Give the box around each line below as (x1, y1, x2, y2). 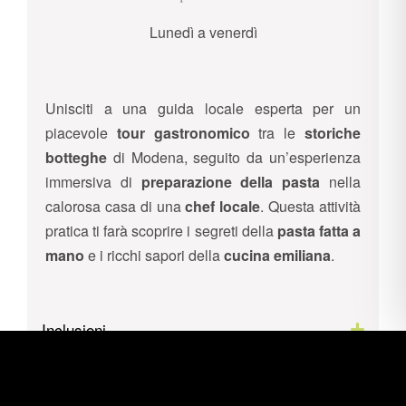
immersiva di (45, 170, 141, 192)
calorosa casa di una (45, 195, 186, 217)
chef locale (185, 195, 261, 217)
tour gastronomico (108, 121, 250, 143)
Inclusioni (42, 317, 106, 341)
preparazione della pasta (140, 170, 321, 192)
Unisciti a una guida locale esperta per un (45, 97, 361, 119)
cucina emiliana (224, 244, 331, 266)
